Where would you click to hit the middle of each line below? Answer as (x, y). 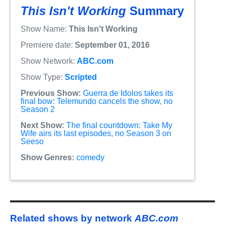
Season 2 (38, 109)
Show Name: (45, 29)
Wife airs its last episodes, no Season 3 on (96, 133)
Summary (155, 11)
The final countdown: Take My (119, 125)
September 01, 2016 (112, 45)
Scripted (81, 77)
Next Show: (42, 125)
